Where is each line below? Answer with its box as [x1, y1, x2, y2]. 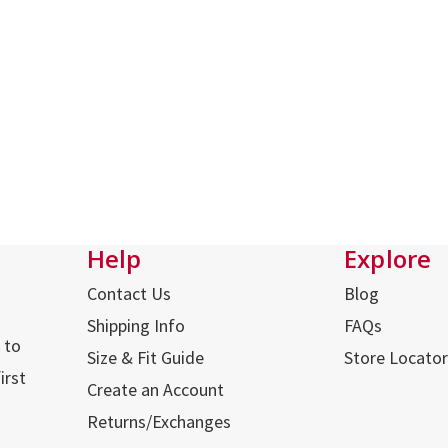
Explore [343, 242, 432, 276]
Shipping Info [86, 314, 185, 338]
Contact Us [86, 282, 171, 306]
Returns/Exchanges [86, 410, 231, 434]
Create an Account [86, 378, 224, 402]
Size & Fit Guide [86, 346, 204, 370]
